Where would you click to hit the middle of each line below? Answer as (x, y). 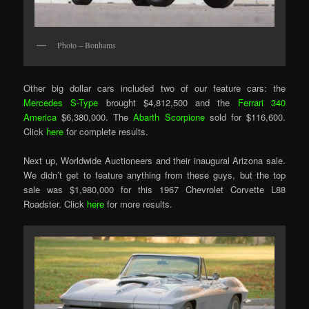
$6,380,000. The (95, 117)
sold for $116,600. (245, 117)
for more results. (139, 204)
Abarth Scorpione (167, 117)
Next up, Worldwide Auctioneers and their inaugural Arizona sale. (154, 161)
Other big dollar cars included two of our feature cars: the (154, 88)
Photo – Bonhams (87, 44)
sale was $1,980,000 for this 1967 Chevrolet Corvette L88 (154, 190)
